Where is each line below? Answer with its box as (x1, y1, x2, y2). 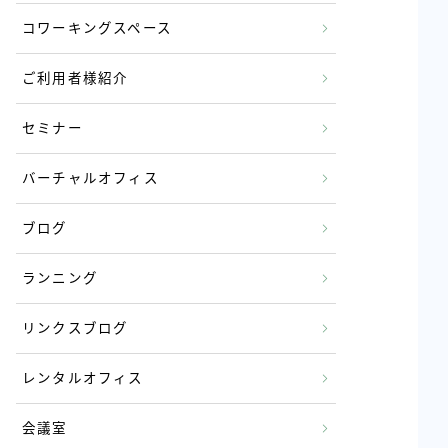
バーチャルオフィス (22, 171, 159, 187)
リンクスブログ (22, 321, 129, 337)
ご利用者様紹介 (22, 71, 129, 87)
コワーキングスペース (22, 21, 172, 37)
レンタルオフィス (22, 371, 144, 387)
